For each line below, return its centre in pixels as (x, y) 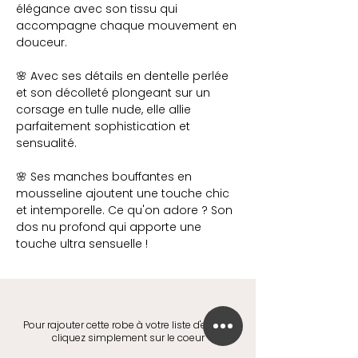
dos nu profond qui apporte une (109, 227)
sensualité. (46, 143)
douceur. (42, 42)
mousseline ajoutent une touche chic (123, 193)
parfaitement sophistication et (103, 126)
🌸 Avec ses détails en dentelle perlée (122, 76)
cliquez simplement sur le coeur (128, 338)
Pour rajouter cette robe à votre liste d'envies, (128, 325)
